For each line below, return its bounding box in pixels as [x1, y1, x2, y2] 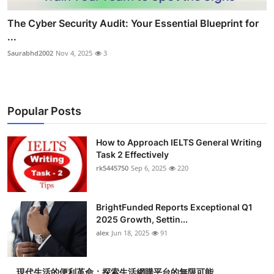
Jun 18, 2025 [111, 228, 149, 238]
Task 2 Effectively [96, 149, 169, 160]
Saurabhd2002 [7, 48, 53, 58]
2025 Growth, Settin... [96, 214, 188, 225]
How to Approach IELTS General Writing [96, 137, 262, 148]
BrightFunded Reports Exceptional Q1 [96, 202, 253, 213]
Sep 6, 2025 [131, 163, 166, 173]
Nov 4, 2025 [56, 48, 92, 58]
